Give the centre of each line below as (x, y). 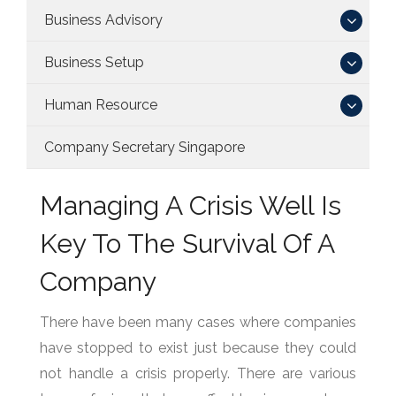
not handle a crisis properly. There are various (198, 373)
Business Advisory (103, 19)
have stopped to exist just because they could (198, 347)
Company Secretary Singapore (145, 147)
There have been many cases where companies (198, 322)
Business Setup (94, 62)
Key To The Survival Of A (187, 243)
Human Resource (101, 104)
